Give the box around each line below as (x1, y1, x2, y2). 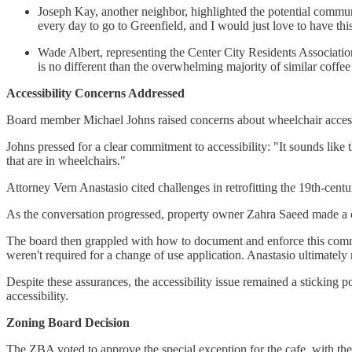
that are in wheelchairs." (6, 153, 126, 167)
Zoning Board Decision (6, 315, 130, 329)
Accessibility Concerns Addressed (6, 86, 185, 100)
